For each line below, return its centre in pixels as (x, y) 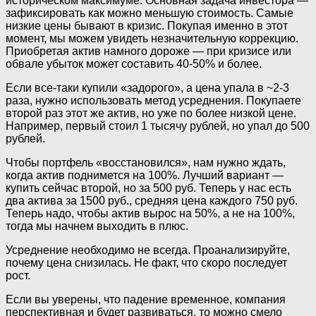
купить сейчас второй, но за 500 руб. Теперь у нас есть (148, 188)
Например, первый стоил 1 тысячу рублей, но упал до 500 (158, 126)
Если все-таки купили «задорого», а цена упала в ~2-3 (147, 88)
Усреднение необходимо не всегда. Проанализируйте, (148, 250)
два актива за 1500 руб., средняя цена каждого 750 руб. (152, 201)
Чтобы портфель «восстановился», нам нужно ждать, (146, 163)
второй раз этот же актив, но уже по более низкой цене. (151, 114)
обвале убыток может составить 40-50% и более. (134, 64)
